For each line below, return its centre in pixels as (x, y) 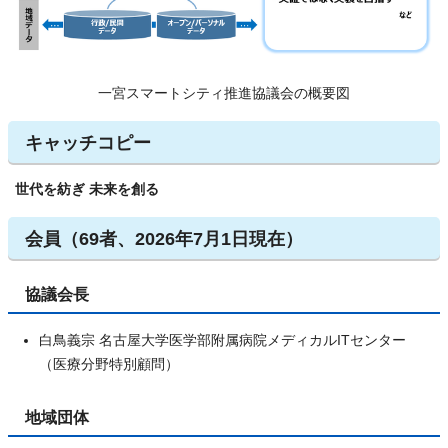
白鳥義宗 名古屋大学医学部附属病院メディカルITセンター (222, 340)
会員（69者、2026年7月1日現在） (164, 238)
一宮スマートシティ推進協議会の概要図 (224, 93)
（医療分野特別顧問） (109, 364)
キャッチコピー (88, 142)
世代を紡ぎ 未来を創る (87, 189)
